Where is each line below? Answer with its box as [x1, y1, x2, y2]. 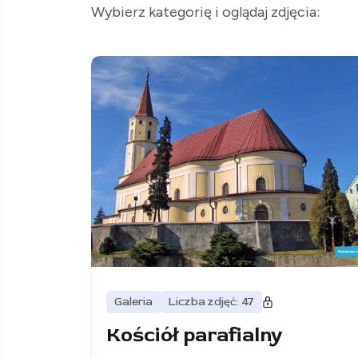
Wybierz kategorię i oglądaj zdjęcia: [91, 3, 320, 22]
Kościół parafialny [106, 323, 283, 348]
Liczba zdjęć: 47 [169, 295, 254, 309]
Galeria [114, 295, 153, 309]
